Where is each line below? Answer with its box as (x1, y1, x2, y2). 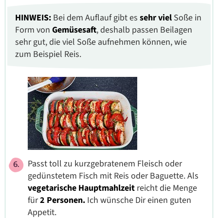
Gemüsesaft (52, 23, 96, 36)
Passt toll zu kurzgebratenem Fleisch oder (28, 157, 182, 170)
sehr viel (138, 11, 174, 24)
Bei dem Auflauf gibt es (53, 11, 138, 24)
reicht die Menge (135, 182, 197, 194)
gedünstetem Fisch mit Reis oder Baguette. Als (28, 169, 199, 182)
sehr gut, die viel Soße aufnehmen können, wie (15, 36, 187, 48)
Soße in (174, 11, 201, 24)
